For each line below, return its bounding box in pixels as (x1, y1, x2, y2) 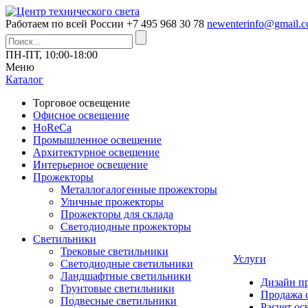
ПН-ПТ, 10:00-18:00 (5, 49, 98, 60)
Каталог (5, 74, 43, 85)
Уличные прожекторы (60, 196, 164, 208)
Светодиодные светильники (60, 258, 193, 269)
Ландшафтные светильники (60, 270, 191, 282)
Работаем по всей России (5, 18, 126, 30)
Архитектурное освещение (33, 146, 159, 158)
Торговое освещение (33, 97, 130, 109)
